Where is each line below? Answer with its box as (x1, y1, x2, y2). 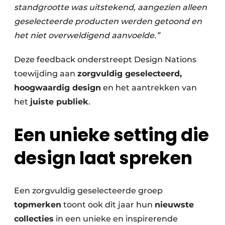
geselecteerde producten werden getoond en (14, 17, 202, 26)
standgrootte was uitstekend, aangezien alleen (14, 3, 207, 12)
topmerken (14, 200, 61, 210)
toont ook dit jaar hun (61, 200, 155, 210)
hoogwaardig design (14, 83, 101, 92)
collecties (14, 214, 54, 224)
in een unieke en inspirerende (54, 214, 178, 224)
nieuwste (155, 200, 194, 210)
